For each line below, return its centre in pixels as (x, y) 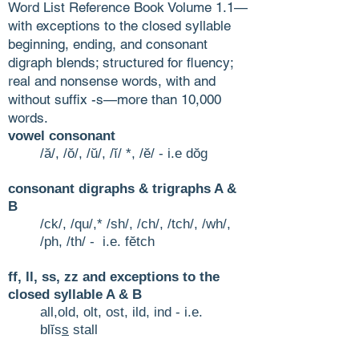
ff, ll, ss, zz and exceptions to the (114, 276)
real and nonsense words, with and (112, 81)
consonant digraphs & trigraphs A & (122, 188)
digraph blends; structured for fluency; (121, 62)
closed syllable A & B (75, 294)
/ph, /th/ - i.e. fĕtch (97, 241)
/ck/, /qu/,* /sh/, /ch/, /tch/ (117, 224)
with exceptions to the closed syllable (119, 25)
